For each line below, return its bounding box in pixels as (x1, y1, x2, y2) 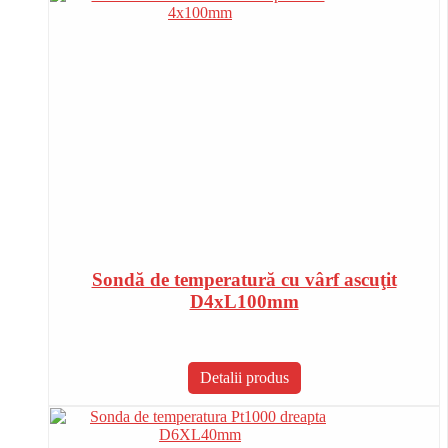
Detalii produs (199, 369, 289, 387)
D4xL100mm (189, 291, 299, 313)
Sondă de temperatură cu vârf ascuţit (91, 269, 397, 291)
